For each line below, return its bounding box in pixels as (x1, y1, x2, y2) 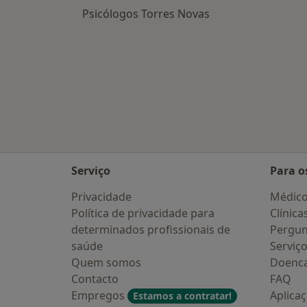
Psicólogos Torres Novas (82, 6, 210, 22)
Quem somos (71, 255, 141, 270)
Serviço (71, 163, 110, 178)
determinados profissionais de (71, 222, 230, 237)
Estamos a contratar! (133, 289, 232, 302)
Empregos (71, 288, 127, 303)
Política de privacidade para (71, 206, 214, 221)
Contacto (71, 271, 119, 286)
